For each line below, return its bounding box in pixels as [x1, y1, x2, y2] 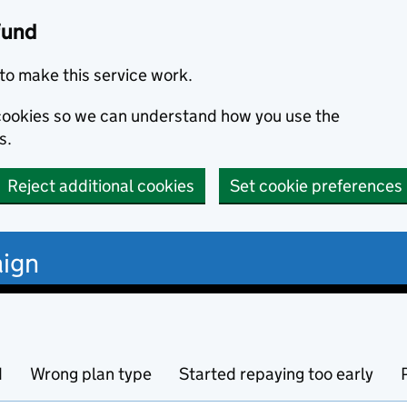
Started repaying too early [179, 363, 373, 384]
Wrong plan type [30, 363, 152, 384]
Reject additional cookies [7, 175, 194, 196]
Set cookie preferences [230, 175, 402, 196]
